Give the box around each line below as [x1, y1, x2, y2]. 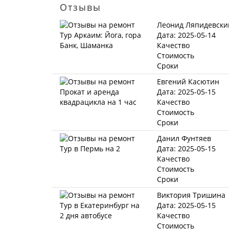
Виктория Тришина [157, 190, 225, 200]
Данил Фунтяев [157, 133, 211, 143]
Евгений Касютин [157, 77, 219, 86]
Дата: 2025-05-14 [157, 30, 216, 40]
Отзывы [60, 1, 101, 13]
